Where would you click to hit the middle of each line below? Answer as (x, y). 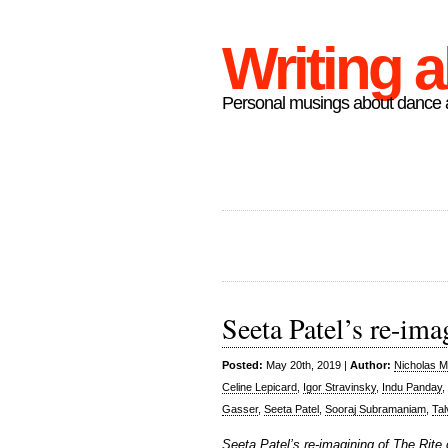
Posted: (242, 365)
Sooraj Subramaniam (375, 409)
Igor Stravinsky (339, 387)
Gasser (240, 409)
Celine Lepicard (259, 387)
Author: (370, 365)
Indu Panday (412, 387)
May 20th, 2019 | (306, 365)
